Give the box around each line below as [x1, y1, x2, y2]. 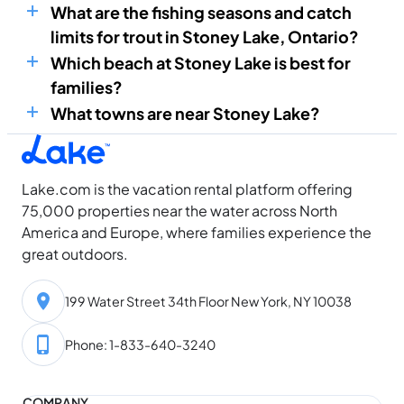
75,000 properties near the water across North [22, 201, 337, 220]
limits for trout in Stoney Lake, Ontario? [50, 26, 359, 48]
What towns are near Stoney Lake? [50, 103, 320, 124]
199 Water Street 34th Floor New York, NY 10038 [65, 292, 352, 309]
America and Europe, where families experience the [22, 223, 372, 242]
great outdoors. [22, 244, 128, 263]
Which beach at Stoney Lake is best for [50, 52, 351, 74]
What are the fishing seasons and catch [50, 2, 352, 23]
